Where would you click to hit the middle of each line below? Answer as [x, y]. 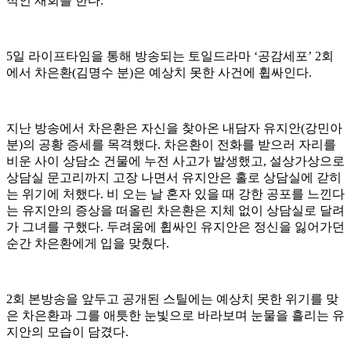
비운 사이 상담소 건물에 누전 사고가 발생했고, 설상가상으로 [175, 161]
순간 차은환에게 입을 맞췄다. [89, 244]
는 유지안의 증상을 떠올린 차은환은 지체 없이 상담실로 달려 [175, 211]
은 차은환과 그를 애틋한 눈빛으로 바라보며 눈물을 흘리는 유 [175, 316]
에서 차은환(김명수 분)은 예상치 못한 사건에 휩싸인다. [161, 73]
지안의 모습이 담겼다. [69, 332]
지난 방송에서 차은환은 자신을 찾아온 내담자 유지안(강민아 [174, 128]
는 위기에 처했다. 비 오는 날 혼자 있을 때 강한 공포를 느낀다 [175, 194]
